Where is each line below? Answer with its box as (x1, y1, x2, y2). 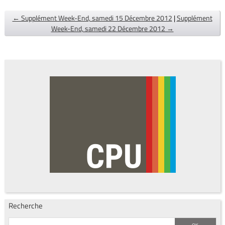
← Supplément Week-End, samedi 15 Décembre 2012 (12, 13, 172, 24)
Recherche (8, 199, 43, 211)
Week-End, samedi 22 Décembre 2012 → (51, 23, 174, 34)
